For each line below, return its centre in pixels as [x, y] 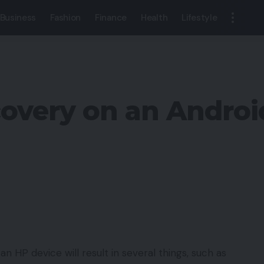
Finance [111, 18]
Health [154, 18]
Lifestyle [199, 18]
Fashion [66, 18]
